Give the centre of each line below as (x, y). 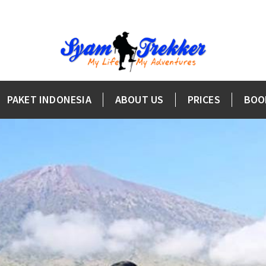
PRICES (204, 99)
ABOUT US (139, 99)
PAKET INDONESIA (49, 99)
